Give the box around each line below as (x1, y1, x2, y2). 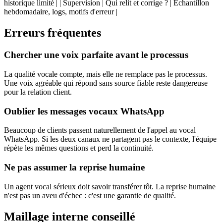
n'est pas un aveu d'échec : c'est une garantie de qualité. (4, 191, 176, 200)
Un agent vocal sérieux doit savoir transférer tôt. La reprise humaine (4, 182, 216, 191)
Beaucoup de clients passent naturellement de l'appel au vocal (4, 126, 196, 135)
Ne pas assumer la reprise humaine (4, 162, 145, 173)
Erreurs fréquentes (4, 26, 101, 40)
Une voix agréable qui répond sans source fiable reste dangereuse (4, 78, 208, 87)
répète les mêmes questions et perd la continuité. (4, 144, 154, 153)
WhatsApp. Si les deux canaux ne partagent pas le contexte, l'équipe (4, 135, 217, 144)
